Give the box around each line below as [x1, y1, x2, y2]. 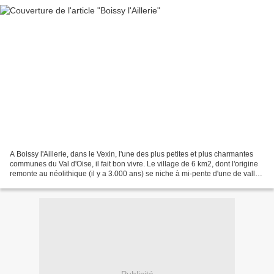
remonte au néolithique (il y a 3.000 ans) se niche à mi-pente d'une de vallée [10, 169, 264, 178]
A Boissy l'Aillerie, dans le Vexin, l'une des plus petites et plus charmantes [10, 149, 253, 158]
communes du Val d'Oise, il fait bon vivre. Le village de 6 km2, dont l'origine [10, 159, 258, 168]
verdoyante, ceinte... [10, 179, 76, 188]
